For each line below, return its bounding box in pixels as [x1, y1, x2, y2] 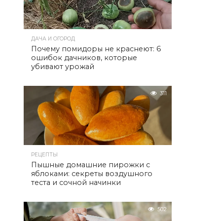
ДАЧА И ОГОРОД [31, 36, 75, 42]
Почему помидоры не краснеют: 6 [31, 44, 161, 53]
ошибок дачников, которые [31, 53, 137, 62]
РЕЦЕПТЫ [31, 151, 58, 158]
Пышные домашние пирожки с [31, 160, 150, 169]
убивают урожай [31, 62, 94, 71]
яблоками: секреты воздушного [31, 169, 152, 178]
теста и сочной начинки [31, 178, 121, 187]
